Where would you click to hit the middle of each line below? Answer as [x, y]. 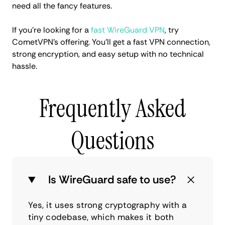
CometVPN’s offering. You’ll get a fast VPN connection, [111, 42]
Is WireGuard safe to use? [113, 180]
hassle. [25, 66]
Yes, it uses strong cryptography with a [108, 205]
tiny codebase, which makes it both [101, 217]
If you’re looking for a [50, 30]
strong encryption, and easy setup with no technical [108, 54]
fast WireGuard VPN [127, 30]
